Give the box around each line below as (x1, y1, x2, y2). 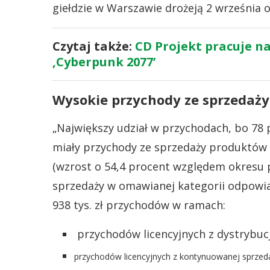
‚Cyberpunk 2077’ (52, 54, 155, 70)
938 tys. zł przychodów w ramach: (52, 198, 225, 212)
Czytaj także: (52, 38, 135, 54)
